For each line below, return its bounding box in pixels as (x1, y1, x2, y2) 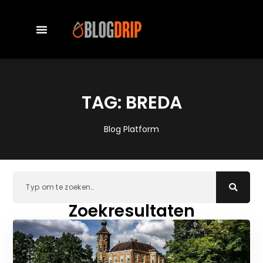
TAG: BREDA (81, 90, 182, 116)
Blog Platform (104, 123, 159, 136)
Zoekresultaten (68, 199, 195, 222)
